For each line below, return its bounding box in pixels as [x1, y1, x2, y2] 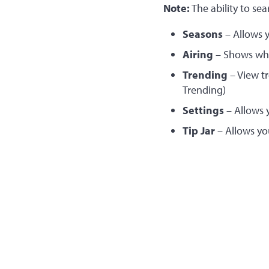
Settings [182, 103, 226, 117]
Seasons [182, 27, 223, 41]
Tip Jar [182, 124, 215, 138]
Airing [182, 47, 213, 61]
